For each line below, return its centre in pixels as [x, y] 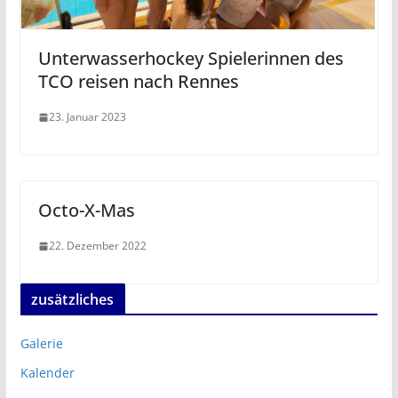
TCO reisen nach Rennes [138, 82]
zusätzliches [72, 300]
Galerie [41, 344]
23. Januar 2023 [87, 117]
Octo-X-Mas [86, 211]
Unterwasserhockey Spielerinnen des [191, 59]
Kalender [47, 373]
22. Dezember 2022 [97, 246]
